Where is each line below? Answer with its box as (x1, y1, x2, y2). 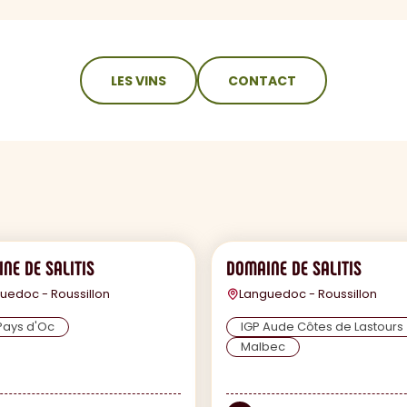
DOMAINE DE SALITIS (226, 255, 362, 280)
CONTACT (228, 71, 296, 90)
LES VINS (111, 71, 166, 90)
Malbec (241, 338, 285, 356)
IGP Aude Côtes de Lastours (241, 318, 403, 336)
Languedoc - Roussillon (239, 285, 377, 303)
